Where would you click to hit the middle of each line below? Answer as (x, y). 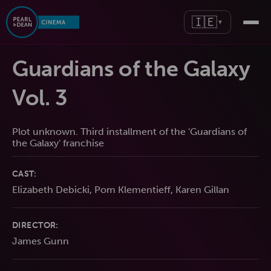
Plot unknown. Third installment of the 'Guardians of (129, 132)
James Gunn (41, 241)
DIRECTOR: (35, 225)
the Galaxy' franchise (58, 143)
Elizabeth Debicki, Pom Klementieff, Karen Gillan (121, 190)
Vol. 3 (40, 98)
